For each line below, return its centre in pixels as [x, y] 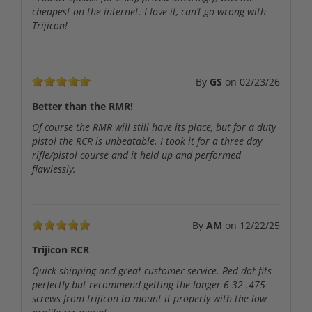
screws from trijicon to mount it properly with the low [149, 299]
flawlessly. [54, 169]
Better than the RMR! [83, 107]
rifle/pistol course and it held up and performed [136, 155]
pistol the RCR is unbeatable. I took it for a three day [147, 141]
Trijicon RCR [61, 250]
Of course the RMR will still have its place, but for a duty [154, 127]
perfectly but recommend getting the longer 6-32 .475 [149, 285]
